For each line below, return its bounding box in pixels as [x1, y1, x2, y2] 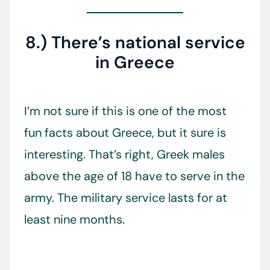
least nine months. [24, 212, 125, 227]
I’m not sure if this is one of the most [24, 103, 227, 119]
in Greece [95, 51, 175, 74]
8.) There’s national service [25, 31, 245, 54]
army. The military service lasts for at [24, 190, 227, 206]
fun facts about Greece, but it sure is [24, 125, 226, 140]
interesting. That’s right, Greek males [24, 146, 225, 162]
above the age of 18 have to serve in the [24, 168, 245, 184]
